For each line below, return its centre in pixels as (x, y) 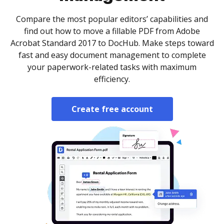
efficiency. (112, 79)
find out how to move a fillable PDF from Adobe (112, 31)
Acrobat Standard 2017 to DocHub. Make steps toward (112, 43)
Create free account (112, 109)
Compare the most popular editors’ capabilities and (112, 19)
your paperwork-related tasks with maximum (112, 67)
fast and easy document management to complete (112, 55)
